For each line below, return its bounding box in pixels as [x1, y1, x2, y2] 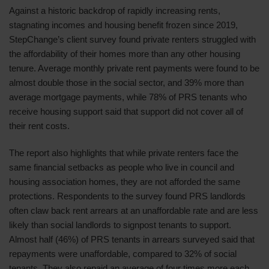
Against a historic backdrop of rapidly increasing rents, [9, 5, 220, 16]
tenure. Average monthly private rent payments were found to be [9, 63, 259, 73]
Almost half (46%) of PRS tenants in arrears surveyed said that [9, 234, 255, 244]
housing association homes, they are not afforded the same [9, 177, 240, 187]
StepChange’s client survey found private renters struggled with [9, 34, 256, 44]
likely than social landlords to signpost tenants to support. [9, 220, 231, 230]
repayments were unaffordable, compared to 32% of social [9, 249, 237, 259]
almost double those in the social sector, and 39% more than [9, 77, 244, 88]
